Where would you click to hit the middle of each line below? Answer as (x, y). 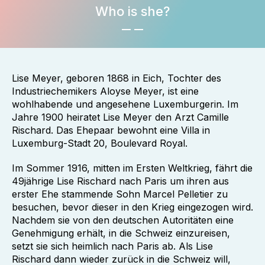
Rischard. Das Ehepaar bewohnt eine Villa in (111, 130)
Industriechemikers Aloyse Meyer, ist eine (105, 91)
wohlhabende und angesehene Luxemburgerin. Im (125, 104)
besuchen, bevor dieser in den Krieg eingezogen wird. (132, 207)
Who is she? (132, 11)
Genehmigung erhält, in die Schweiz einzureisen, (121, 233)
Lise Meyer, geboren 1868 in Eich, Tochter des (117, 78)
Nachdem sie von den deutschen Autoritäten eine (123, 220)
